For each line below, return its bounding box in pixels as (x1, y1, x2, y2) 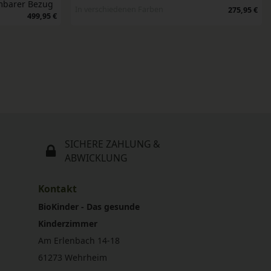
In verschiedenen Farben (74, 4, 163, 15)
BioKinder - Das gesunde (38, 201, 140, 213)
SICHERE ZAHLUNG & (65, 137, 161, 151)
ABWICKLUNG (65, 151, 128, 165)
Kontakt (38, 181, 77, 195)
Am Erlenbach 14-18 (38, 235, 120, 247)
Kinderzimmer (38, 218, 97, 230)
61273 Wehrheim (38, 252, 107, 264)
